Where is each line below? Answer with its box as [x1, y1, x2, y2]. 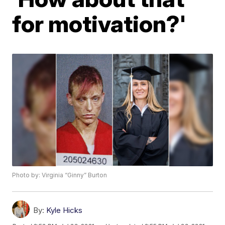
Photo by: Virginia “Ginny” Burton [12, 171, 107, 179]
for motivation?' [12, 10, 186, 38]
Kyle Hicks [46, 205, 83, 215]
